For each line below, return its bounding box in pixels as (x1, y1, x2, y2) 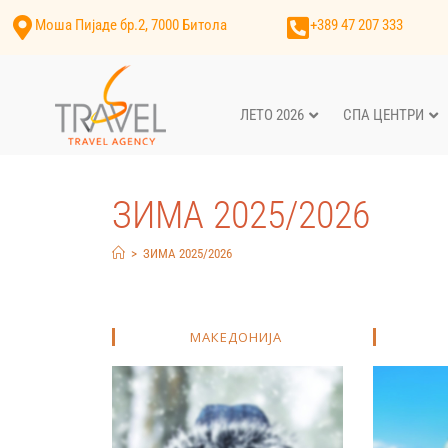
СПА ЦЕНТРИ (343, 105, 424, 124)
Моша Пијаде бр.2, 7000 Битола (35, 16, 227, 34)
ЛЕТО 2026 (240, 105, 304, 124)
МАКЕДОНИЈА (190, 328, 283, 346)
